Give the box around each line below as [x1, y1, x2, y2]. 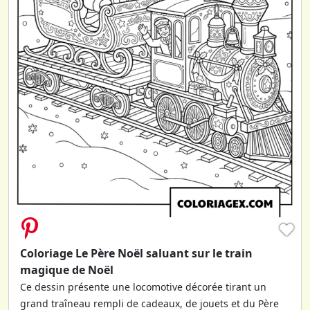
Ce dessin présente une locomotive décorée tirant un [20, 280, 266, 294]
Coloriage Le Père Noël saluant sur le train [20, 246, 253, 262]
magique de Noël [20, 262, 113, 278]
